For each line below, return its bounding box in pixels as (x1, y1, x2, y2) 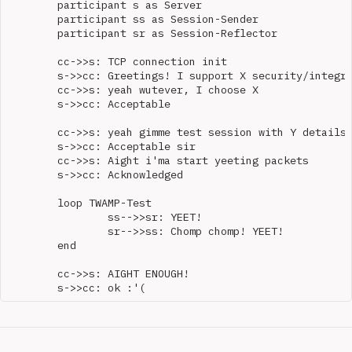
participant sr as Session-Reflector (7, 25, 57, 40)
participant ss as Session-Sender (7, 11, 57, 26)
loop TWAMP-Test (7, 195, 57, 210)
